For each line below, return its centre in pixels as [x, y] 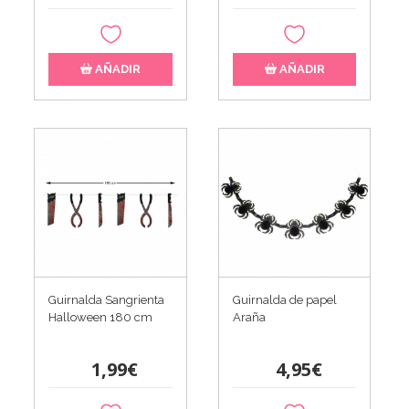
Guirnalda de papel [284, 299]
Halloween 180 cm [101, 317]
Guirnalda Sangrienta [107, 299]
